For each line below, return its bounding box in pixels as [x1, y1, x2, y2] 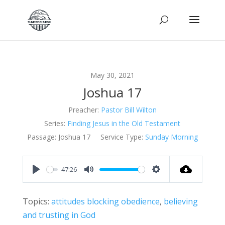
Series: [44, 119, 66, 128]
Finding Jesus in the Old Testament [67, 119, 181, 128]
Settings [156, 175, 188, 186]
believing [163, 196, 198, 207]
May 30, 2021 [90, 70, 135, 80]
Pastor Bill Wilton [100, 105, 157, 115]
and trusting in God [22, 209, 95, 220]
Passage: [27, 132, 56, 142]
